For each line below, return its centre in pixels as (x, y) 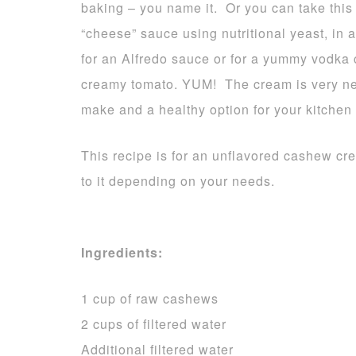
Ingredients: (122, 252)
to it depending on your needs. (178, 181)
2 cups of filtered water (154, 324)
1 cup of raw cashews (150, 298)
